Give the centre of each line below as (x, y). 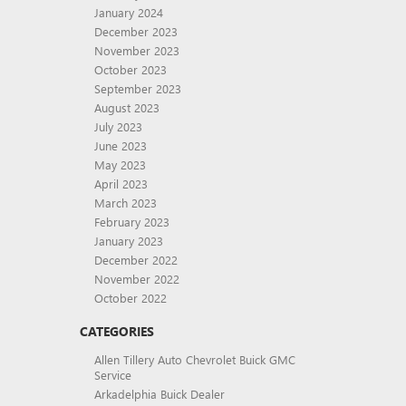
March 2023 (125, 203)
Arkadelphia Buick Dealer (159, 394)
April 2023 (121, 184)
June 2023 (120, 145)
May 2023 (120, 164)
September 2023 (137, 88)
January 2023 (128, 241)
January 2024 (128, 12)
